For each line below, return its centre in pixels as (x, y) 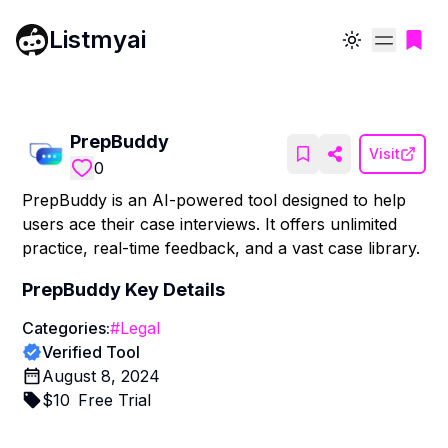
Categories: (66, 328)
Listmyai (97, 39)
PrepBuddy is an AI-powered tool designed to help (214, 200)
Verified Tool (91, 352)
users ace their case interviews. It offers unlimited (210, 224)
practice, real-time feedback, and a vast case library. (221, 248)
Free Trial (115, 400)
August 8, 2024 (101, 376)
